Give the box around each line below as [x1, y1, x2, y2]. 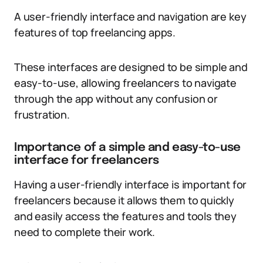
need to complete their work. [14, 225, 155, 239]
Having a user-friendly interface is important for [14, 177, 247, 191]
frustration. [14, 107, 70, 122]
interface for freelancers [14, 154, 160, 167]
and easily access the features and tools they [14, 209, 237, 223]
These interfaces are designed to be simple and [14, 60, 248, 74]
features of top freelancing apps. [14, 25, 176, 39]
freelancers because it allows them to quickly [14, 193, 234, 207]
